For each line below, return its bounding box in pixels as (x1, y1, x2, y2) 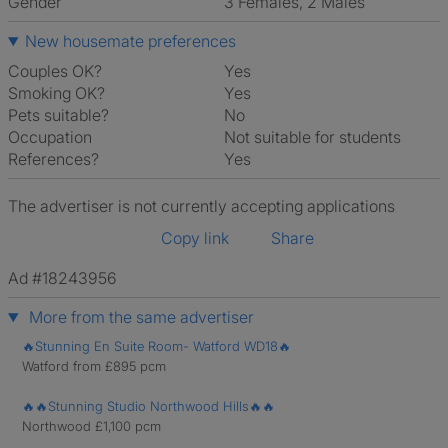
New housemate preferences (24, 31, 236, 51)
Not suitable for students (236, 127, 401, 147)
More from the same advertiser (24, 307, 254, 327)
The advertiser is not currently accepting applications (8, 196, 395, 216)
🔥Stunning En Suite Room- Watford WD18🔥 (22, 338, 291, 354)
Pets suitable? (8, 105, 109, 125)
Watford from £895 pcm (22, 358, 166, 374)
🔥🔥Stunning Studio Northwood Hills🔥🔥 (22, 398, 275, 414)
